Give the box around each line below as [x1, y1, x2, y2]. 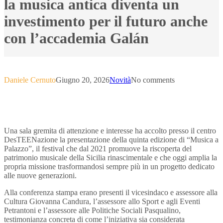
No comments [131, 76, 175, 84]
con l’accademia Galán [4, 30, 149, 46]
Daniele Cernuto [4, 76, 56, 84]
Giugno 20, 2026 [56, 76, 110, 84]
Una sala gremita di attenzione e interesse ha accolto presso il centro [4, 126, 216, 135]
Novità [110, 76, 131, 84]
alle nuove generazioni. [4, 171, 77, 180]
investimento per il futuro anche [4, 13, 208, 29]
